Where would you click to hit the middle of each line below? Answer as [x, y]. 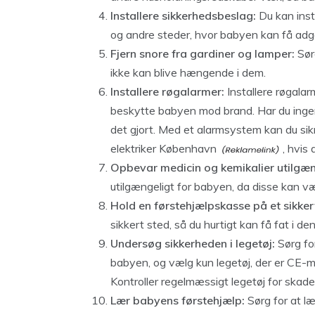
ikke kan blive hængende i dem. [188, 72]
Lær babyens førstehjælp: [178, 300]
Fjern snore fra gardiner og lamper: [202, 53]
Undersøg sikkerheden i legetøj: [193, 243]
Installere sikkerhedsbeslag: [185, 15]
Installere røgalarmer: [167, 91]
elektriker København [163, 148]
